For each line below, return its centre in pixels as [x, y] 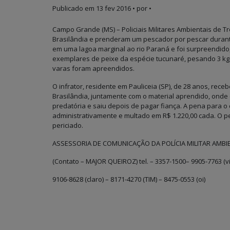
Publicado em [74, 8]
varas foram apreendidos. [93, 68]
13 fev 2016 [113, 8]
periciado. [68, 125]
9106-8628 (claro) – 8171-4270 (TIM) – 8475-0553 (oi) [129, 179]
